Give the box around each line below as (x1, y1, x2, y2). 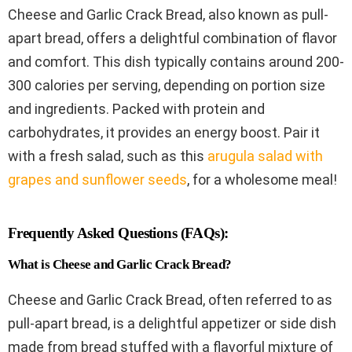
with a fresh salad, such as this (8, 147, 207, 164)
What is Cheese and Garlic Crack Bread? (8, 256, 232, 272)
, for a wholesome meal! (187, 170, 337, 188)
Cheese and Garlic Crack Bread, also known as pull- (8, 5, 328, 23)
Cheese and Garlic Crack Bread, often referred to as (8, 291, 332, 308)
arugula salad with (207, 147, 323, 164)
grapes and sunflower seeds (8, 170, 187, 188)
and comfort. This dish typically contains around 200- (8, 53, 344, 70)
